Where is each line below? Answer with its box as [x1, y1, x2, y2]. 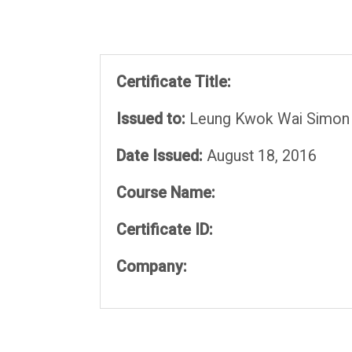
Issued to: [115, 110, 185, 129]
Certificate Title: [115, 73, 231, 92]
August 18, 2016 [202, 147, 317, 166]
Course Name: [115, 184, 215, 203]
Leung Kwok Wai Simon [185, 110, 350, 129]
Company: [115, 258, 187, 277]
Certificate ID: [115, 221, 213, 240]
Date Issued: [115, 147, 203, 166]
